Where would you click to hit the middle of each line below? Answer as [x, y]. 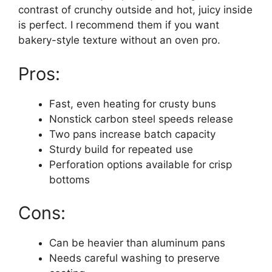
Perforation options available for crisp [141, 164]
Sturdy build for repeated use [121, 149]
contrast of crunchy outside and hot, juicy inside [135, 10]
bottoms [70, 179]
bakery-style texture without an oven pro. [119, 40]
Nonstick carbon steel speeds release [141, 119]
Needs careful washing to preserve [134, 258]
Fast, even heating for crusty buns [133, 104]
